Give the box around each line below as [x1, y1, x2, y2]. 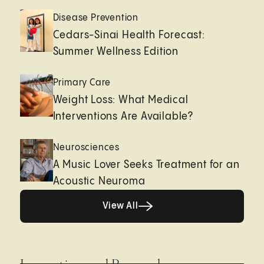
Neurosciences [52, 143, 120, 153]
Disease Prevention [52, 13, 139, 24]
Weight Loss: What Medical [52, 94, 189, 106]
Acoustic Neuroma [52, 176, 146, 187]
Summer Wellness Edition [52, 46, 179, 58]
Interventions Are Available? [52, 111, 194, 123]
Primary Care [52, 78, 111, 88]
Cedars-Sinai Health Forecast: [52, 29, 205, 41]
